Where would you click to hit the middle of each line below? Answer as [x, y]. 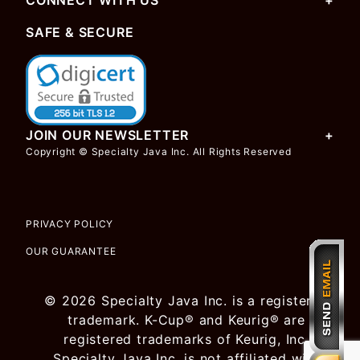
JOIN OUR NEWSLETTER [108, 135]
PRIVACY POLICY [70, 224]
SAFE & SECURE [80, 32]
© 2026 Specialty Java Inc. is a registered [186, 301]
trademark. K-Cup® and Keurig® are [186, 320]
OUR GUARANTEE [71, 251]
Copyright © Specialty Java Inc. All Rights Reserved [159, 151]
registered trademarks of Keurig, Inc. [186, 339]
